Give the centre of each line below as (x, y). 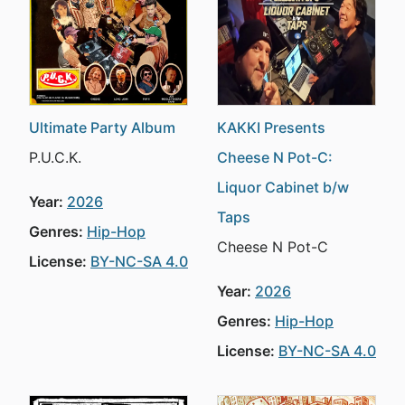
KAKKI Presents (271, 127)
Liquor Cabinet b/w (283, 187)
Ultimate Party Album (102, 127)
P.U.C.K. (55, 157)
